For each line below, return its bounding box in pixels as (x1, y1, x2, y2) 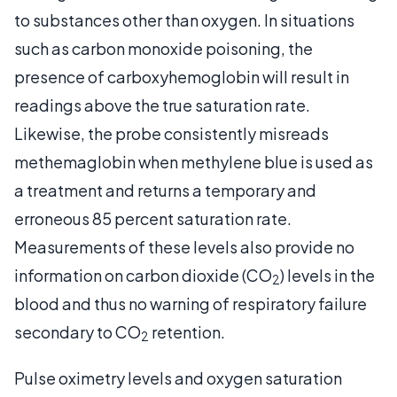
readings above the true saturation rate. (14, 94, 310, 115)
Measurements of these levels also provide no (14, 236, 354, 257)
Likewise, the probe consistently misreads (14, 122, 329, 144)
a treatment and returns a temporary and (14, 179, 316, 200)
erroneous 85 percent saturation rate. (14, 207, 292, 229)
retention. (149, 321, 225, 342)
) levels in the (280, 264, 375, 285)
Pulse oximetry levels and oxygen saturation (14, 367, 342, 388)
